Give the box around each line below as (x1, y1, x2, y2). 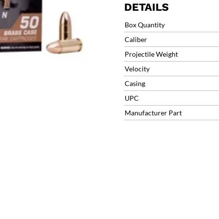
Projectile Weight (124, 50, 178, 59)
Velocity (124, 65, 150, 73)
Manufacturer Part (124, 109, 182, 117)
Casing (124, 79, 145, 88)
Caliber (124, 35, 147, 44)
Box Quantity (124, 21, 165, 29)
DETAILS (124, 1, 169, 14)
